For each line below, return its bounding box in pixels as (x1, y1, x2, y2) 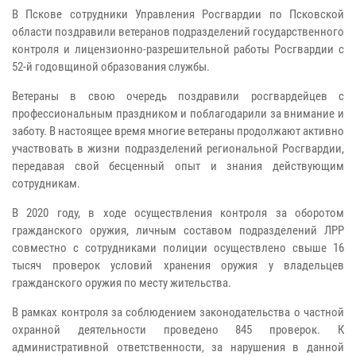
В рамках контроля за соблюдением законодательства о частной (12, 305, 344, 319)
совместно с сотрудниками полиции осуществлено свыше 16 (12, 241, 344, 255)
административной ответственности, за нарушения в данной (12, 340, 344, 354)
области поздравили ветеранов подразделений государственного (12, 25, 344, 39)
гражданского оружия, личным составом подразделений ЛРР (12, 223, 344, 238)
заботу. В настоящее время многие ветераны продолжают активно (12, 124, 344, 138)
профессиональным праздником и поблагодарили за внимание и (12, 106, 344, 121)
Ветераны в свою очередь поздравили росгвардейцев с (12, 89, 344, 103)
